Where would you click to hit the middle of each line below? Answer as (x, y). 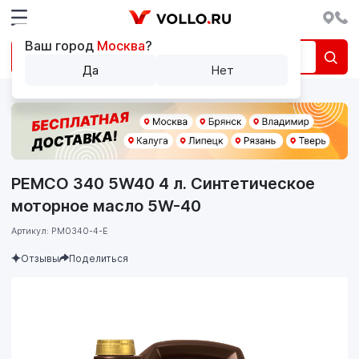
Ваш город (61, 46)
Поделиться (99, 258)
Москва (121, 46)
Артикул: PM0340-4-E (60, 230)
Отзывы (40, 258)
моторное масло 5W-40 (106, 206)
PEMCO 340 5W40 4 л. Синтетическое (163, 183)
